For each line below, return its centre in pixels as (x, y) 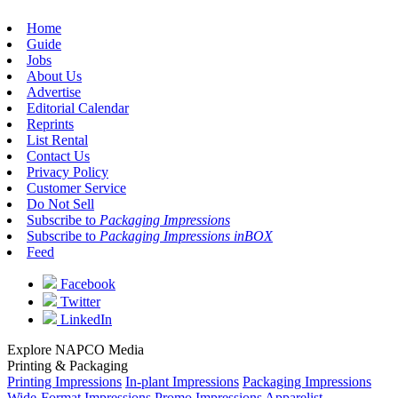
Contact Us (58, 155)
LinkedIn (84, 319)
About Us (54, 76)
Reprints (50, 123)
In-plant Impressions (182, 381)
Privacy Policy (68, 171)
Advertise (54, 92)
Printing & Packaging (68, 365)
